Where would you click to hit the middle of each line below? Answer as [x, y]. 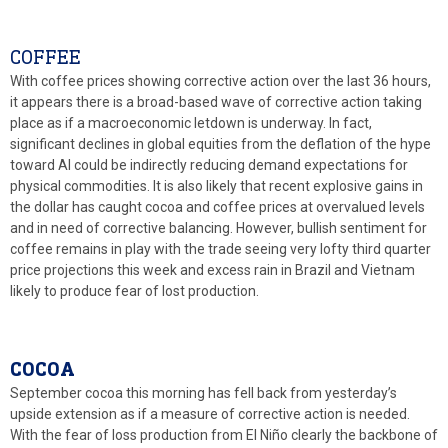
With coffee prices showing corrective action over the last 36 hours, [220, 80]
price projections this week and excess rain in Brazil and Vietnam [212, 269]
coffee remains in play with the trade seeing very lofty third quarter [220, 248]
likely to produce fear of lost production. [134, 290]
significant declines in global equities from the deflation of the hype [220, 143]
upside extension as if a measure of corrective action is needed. [210, 413]
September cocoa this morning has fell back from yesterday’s [203, 392]
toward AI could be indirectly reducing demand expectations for [209, 164]
